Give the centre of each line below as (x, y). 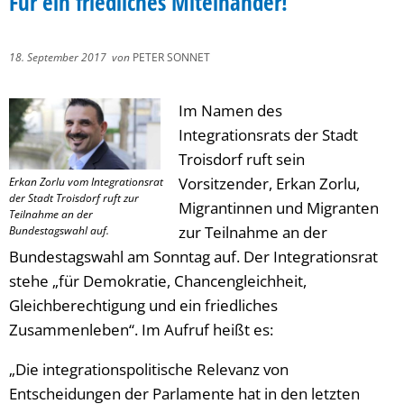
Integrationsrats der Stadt (268, 135)
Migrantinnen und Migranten (279, 208)
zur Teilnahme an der (253, 232)
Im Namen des (230, 110)
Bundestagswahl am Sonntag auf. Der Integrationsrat (193, 257)
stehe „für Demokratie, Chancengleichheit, (158, 281)
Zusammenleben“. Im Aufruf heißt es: (141, 330)
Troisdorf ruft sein (242, 159)
